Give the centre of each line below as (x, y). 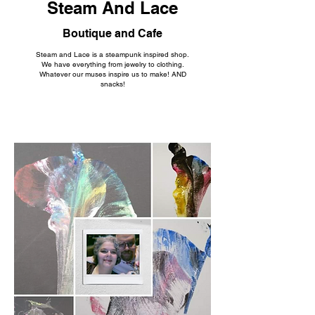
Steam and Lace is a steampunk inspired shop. (112, 54)
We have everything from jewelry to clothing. (112, 64)
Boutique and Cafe (112, 33)
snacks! (112, 84)
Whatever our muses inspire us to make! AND (112, 74)
